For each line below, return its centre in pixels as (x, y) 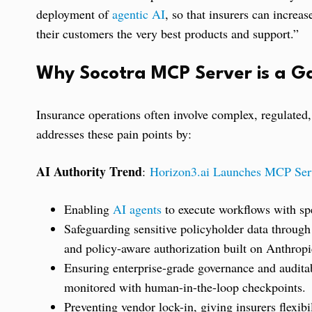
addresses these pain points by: (114, 133)
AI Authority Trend (89, 171)
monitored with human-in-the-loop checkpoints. (185, 287)
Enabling (88, 209)
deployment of (74, 14)
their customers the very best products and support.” (167, 33)
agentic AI (139, 14)
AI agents (137, 209)
